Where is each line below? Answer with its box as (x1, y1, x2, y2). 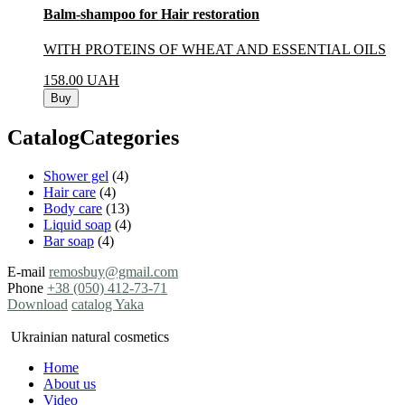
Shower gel (43, 167, 108, 184)
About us (43, 375, 96, 391)
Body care (43, 200, 102, 216)
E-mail (7, 263, 45, 279)
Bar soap (43, 232, 94, 249)
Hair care (43, 184, 96, 200)
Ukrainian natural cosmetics (11, 328, 169, 344)
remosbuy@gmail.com (49, 263, 178, 279)
